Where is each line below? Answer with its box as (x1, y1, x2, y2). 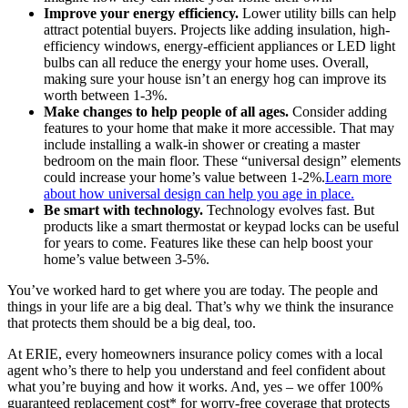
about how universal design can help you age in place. (44, 185, 354, 201)
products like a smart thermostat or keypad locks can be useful (44, 218, 399, 234)
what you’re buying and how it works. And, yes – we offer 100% (7, 378, 382, 394)
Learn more (325, 168, 392, 185)
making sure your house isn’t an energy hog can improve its (44, 70, 386, 87)
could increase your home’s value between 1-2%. (44, 168, 325, 185)
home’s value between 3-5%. (44, 250, 213, 267)
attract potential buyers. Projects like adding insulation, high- (44, 21, 390, 37)
